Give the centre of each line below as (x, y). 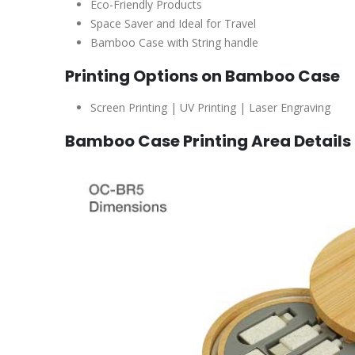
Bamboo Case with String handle (174, 43)
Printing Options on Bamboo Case (202, 76)
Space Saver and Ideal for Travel (173, 24)
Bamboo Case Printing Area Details (208, 141)
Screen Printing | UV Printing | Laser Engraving (210, 108)
